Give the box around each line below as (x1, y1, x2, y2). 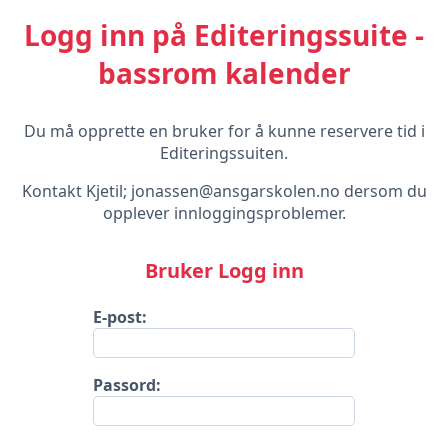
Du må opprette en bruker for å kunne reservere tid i (23, 120, 425, 142)
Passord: (93, 373, 162, 396)
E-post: (93, 305, 148, 328)
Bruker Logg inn (144, 256, 304, 284)
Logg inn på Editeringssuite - (24, 16, 424, 54)
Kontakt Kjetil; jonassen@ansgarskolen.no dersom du (21, 180, 427, 202)
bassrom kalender (97, 54, 351, 92)
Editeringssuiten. (160, 142, 288, 164)
